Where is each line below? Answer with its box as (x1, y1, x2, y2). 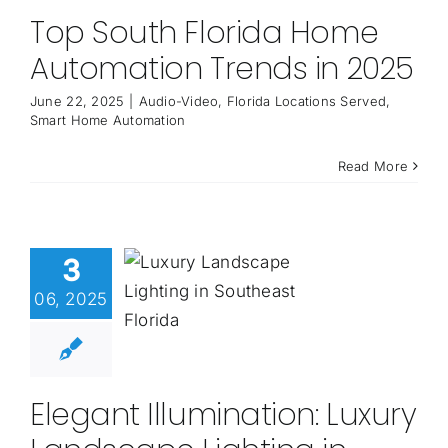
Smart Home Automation (29, 112, 186, 129)
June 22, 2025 (29, 93, 125, 110)
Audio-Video (138, 93, 219, 110)
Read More (337, 158, 409, 175)
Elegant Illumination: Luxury (29, 394, 417, 437)
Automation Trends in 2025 (29, 48, 414, 91)
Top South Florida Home (29, 12, 379, 55)
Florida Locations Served (226, 93, 387, 110)
